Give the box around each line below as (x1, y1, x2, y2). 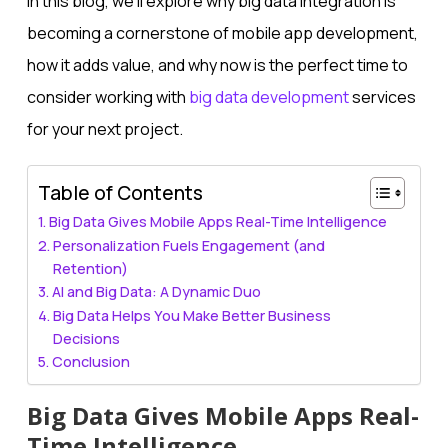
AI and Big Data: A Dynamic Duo (51, 282, 261, 302)
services (348, 86, 416, 109)
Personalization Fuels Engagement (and (52, 236, 325, 256)
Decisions (52, 329, 120, 349)
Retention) (52, 259, 128, 279)
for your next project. (26, 118, 183, 141)
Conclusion (51, 352, 130, 372)
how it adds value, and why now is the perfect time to (26, 54, 408, 77)
